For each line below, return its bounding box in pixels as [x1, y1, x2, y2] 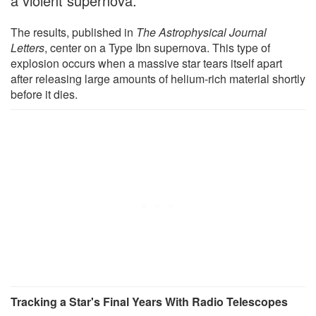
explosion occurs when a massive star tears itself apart [11, 55, 282, 72]
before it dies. [11, 86, 78, 103]
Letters [11, 39, 44, 56]
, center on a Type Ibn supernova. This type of [44, 39, 270, 56]
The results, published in [11, 24, 136, 41]
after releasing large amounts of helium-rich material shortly [11, 71, 305, 87]
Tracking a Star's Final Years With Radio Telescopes [11, 293, 288, 310]
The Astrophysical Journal [136, 24, 267, 41]
